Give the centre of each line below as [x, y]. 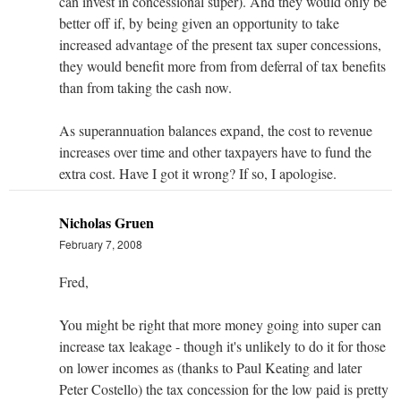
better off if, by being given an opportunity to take [199, 22]
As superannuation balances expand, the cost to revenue [216, 130]
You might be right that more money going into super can [220, 324]
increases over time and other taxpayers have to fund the [215, 151]
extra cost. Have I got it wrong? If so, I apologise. [198, 173]
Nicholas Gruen [107, 222]
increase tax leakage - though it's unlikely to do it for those [222, 346]
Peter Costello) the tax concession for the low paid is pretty [224, 388]
